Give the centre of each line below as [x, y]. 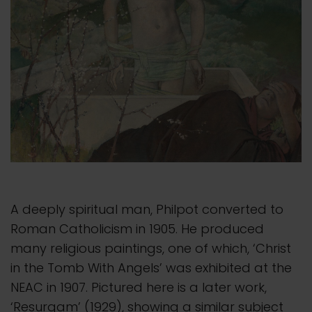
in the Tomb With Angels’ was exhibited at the [151, 267]
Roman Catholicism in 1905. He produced [137, 228]
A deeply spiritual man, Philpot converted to [147, 209]
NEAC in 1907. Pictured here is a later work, [139, 287]
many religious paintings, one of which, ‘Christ [151, 248]
